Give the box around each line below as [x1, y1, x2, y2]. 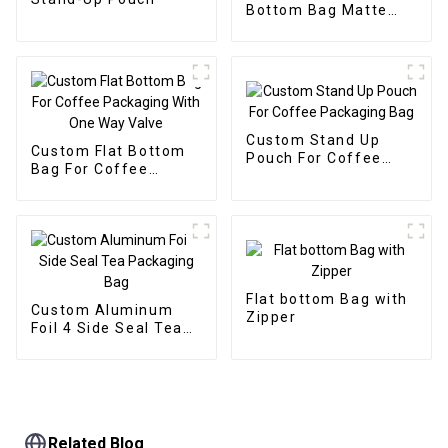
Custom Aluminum [30, 301, 174, 318]
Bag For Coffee [30, 160, 149, 177]
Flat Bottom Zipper [245, 19, 392, 36]
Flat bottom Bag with [245, 291, 408, 308]
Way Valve [30, 196, 110, 213]
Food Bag [245, 37, 318, 54]
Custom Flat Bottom [30, 142, 186, 159]
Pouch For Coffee [245, 150, 382, 167]
